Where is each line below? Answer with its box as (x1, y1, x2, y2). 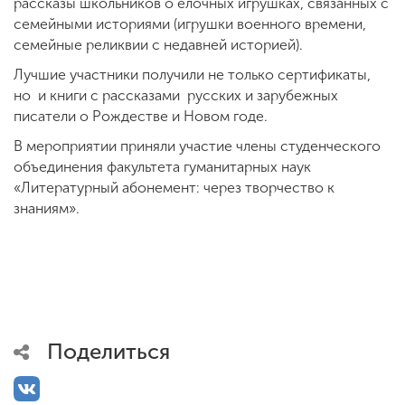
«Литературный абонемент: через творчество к (14, 179, 334, 196)
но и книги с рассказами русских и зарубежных (14, 87, 338, 104)
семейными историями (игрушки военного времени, (14, 15, 366, 33)
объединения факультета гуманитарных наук (14, 158, 311, 175)
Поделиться (47, 338, 170, 364)
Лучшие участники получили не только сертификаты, (14, 66, 371, 83)
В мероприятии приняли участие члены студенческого (14, 137, 381, 155)
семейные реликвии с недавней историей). (14, 36, 303, 53)
